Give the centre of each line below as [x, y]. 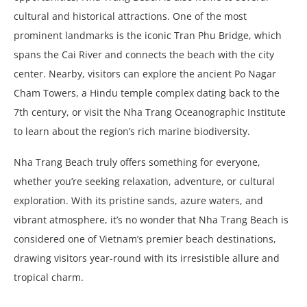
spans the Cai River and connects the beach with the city [144, 54]
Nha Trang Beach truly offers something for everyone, [137, 162]
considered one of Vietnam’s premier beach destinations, [145, 238]
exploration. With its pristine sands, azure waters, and [138, 200]
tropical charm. [49, 277]
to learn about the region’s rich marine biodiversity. [132, 131]
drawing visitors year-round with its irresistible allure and [147, 258]
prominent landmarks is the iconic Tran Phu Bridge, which [148, 35]
